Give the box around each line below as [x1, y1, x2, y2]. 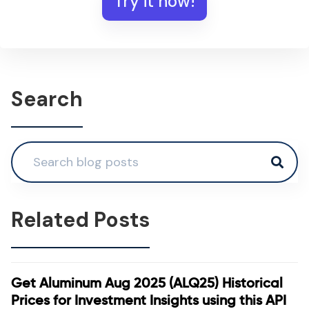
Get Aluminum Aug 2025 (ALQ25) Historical [11, 275, 283, 291]
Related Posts [11, 206, 150, 233]
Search [11, 86, 83, 112]
